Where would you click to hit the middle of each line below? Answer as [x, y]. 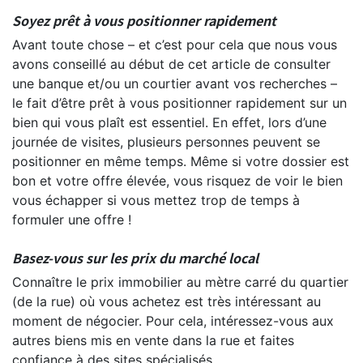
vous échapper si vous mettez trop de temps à [156, 200]
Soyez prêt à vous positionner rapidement [144, 20]
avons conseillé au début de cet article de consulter [171, 64]
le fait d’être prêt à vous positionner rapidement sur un [179, 102]
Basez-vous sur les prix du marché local [135, 257]
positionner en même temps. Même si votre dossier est [181, 161]
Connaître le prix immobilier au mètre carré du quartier [180, 282]
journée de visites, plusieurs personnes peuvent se [166, 141]
